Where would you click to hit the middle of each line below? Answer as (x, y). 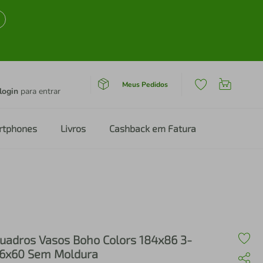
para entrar (39, 91)
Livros (73, 128)
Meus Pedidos (145, 84)
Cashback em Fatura (153, 128)
